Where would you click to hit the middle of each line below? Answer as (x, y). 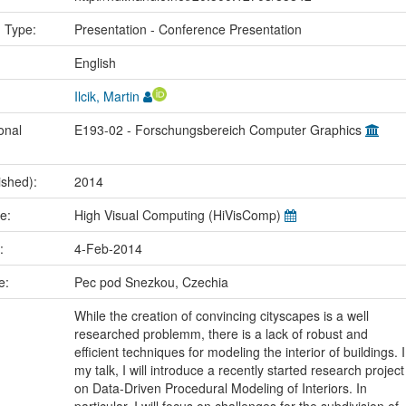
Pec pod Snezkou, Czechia (151, 281)
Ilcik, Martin (106, 96)
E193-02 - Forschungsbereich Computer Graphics (219, 129)
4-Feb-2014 (108, 248)
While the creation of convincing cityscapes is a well (221, 315)
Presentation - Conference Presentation (188, 29)
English (95, 62)
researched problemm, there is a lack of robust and (221, 333)
